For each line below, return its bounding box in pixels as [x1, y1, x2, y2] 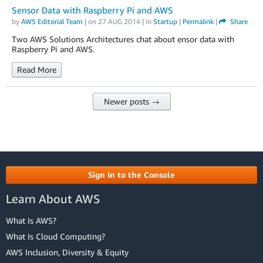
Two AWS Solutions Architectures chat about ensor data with [12, 34, 234, 45]
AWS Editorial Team [21, 17, 83, 26]
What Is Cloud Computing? [6, 231, 105, 242]
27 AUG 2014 [98, 17, 140, 26]
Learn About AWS [6, 192, 100, 206]
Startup [153, 17, 177, 26]
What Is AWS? [6, 215, 56, 226]
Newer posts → [103, 96, 160, 107]
